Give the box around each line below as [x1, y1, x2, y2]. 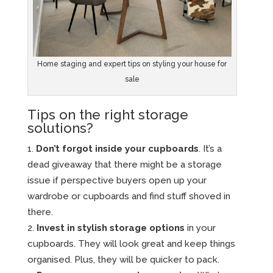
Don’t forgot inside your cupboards [35, 143, 199, 154]
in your [184, 222, 216, 233]
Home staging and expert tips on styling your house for [37, 59, 227, 68]
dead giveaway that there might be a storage [27, 158, 222, 170]
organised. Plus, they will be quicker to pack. [27, 253, 219, 265]
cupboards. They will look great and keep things [27, 238, 235, 249]
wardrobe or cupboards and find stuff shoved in [27, 190, 230, 202]
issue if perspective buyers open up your [27, 174, 207, 186]
